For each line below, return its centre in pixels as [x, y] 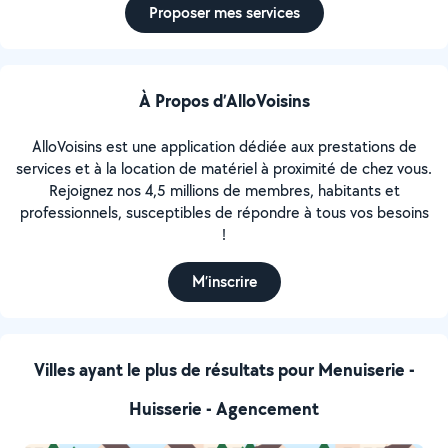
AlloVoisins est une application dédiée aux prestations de [224, 146]
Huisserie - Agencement [224, 408]
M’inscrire [224, 281]
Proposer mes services [224, 12]
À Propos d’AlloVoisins [224, 100]
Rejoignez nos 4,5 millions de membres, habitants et [224, 190]
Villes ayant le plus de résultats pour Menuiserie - [224, 369]
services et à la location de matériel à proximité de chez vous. [224, 168]
